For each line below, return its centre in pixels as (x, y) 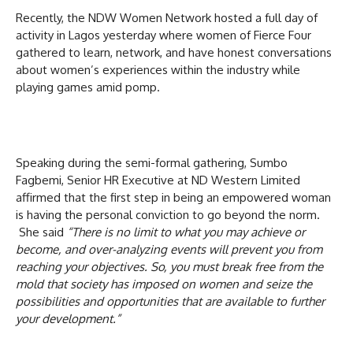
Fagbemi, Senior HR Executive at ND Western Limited (158, 180)
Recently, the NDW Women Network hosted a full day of (167, 17)
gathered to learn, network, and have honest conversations (174, 52)
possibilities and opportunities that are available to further (170, 301)
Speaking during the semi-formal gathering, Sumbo (152, 162)
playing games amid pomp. (88, 87)
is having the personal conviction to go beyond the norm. (168, 214)
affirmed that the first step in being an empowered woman (173, 197)
